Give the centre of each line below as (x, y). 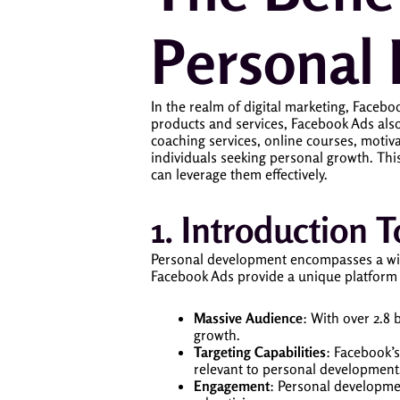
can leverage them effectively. (239, 174)
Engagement (232, 386)
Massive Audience (248, 318)
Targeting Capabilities (260, 352)
